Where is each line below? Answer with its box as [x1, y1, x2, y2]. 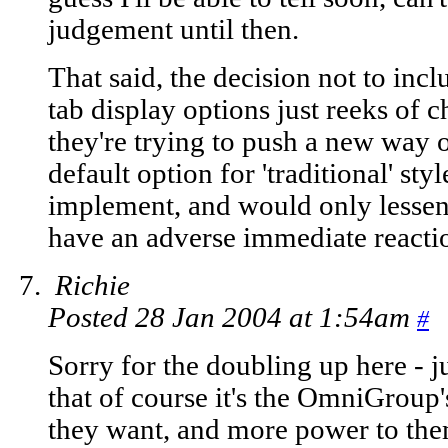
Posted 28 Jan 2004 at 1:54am [48, 302, 417, 334]
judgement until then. [48, 14, 299, 46]
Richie [55, 270, 130, 302]
